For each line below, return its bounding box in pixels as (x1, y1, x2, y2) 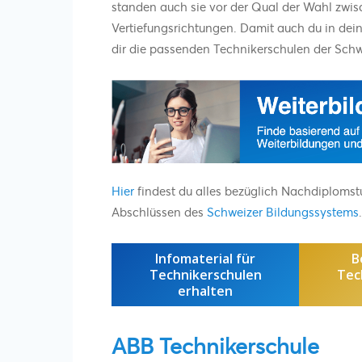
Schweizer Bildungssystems (207, 203, 359, 220)
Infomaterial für (155, 249, 255, 267)
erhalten (178, 281, 233, 300)
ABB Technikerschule (112, 330, 319, 360)
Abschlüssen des (112, 203, 207, 220)
